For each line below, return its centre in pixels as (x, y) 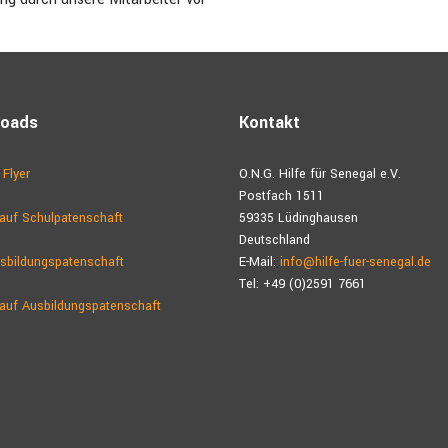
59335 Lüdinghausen (298, 218)
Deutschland (274, 240)
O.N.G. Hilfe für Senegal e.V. (320, 174)
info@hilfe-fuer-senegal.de (355, 262)
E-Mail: (259, 262)
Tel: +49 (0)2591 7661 (302, 284)
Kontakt (269, 122)
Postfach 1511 (281, 196)
